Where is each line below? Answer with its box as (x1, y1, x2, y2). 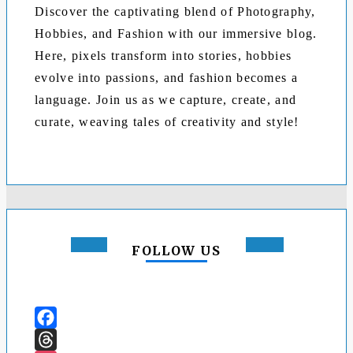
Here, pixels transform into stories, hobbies (35, 49, 292, 62)
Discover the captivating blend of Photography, (35, 5, 316, 18)
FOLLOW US (132, 243, 221, 258)
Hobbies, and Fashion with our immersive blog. (35, 27, 318, 40)
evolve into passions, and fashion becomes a (35, 71, 298, 84)
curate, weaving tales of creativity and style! (35, 115, 299, 128)
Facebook (35, 333, 85, 345)
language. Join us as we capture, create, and (35, 93, 297, 106)
